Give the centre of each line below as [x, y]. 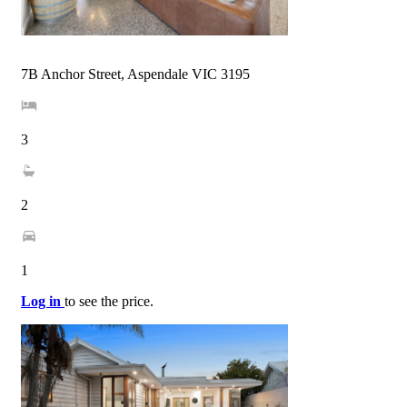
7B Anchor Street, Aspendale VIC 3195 [135, 74]
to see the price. [109, 301]
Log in [43, 301]
